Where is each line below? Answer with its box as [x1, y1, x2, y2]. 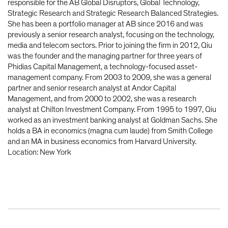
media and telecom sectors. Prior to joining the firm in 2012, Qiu [8, 41, 212, 50]
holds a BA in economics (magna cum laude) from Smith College [8, 127, 213, 135]
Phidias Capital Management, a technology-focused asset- [8, 63, 198, 71]
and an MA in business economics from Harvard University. [8, 137, 196, 146]
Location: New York [8, 148, 71, 157]
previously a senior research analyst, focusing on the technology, [8, 31, 214, 39]
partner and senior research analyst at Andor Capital [8, 84, 176, 93]
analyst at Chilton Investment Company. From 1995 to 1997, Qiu [8, 105, 216, 114]
